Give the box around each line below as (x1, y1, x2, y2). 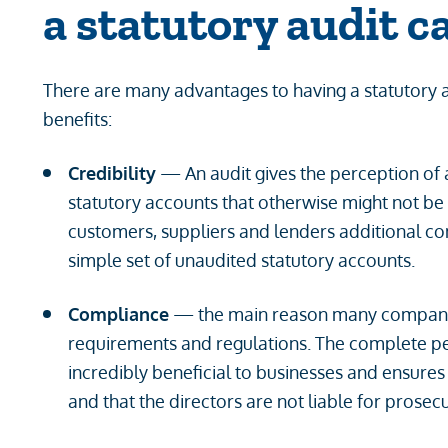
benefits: (43, 108, 113, 130)
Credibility (68, 162, 157, 184)
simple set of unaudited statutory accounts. (68, 249, 416, 271)
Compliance (68, 303, 170, 325)
